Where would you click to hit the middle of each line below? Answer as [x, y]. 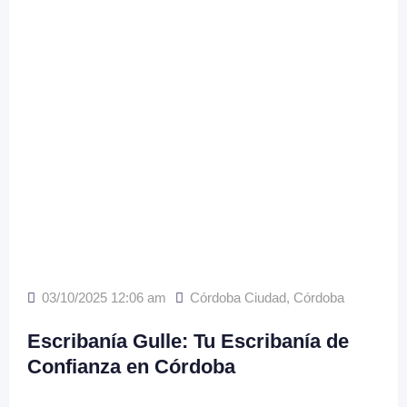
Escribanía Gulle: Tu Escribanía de [188, 341]
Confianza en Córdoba [131, 367]
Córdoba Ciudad [238, 298]
